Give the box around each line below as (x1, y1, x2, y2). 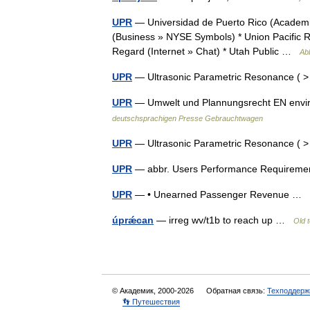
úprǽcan (112, 215, 154, 226)
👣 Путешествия (122, 298, 180, 306)
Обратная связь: (206, 286, 267, 295)
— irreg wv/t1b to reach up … (154, 215, 293, 226)
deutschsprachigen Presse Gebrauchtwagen (112, 114, 263, 122)
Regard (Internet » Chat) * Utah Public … (112, 46, 300, 57)
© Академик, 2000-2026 (112, 286, 196, 295)
